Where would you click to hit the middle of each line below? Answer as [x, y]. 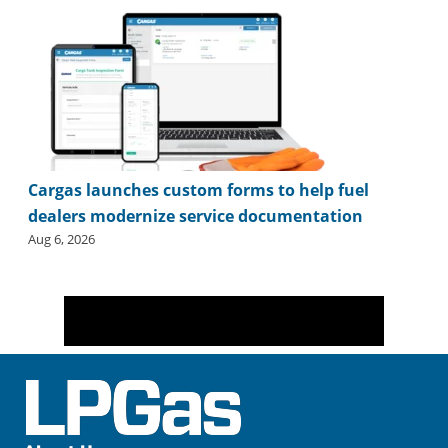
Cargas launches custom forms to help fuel [198, 189]
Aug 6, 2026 [61, 238]
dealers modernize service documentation [195, 215]
